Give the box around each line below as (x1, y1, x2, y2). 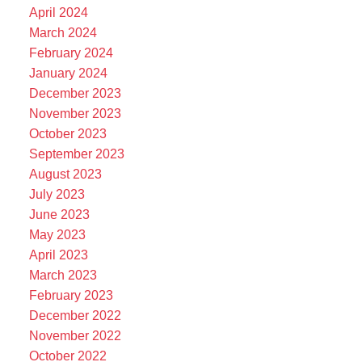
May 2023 (28, 227, 86, 242)
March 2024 (28, 25, 97, 40)
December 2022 (28, 308, 121, 322)
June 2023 (28, 207, 90, 221)
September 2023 (28, 146, 124, 161)
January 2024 (28, 65, 107, 80)
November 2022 (28, 328, 121, 343)
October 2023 (28, 126, 107, 141)
